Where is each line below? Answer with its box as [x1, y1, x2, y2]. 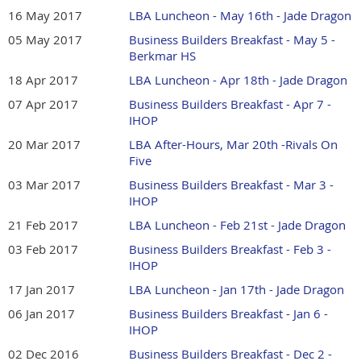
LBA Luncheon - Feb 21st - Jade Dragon [129, 217, 346, 234]
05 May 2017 [8, 31, 82, 48]
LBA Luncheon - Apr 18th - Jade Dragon [129, 72, 347, 89]
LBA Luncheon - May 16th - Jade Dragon [129, 7, 351, 24]
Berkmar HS [129, 48, 196, 64]
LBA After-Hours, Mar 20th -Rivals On [129, 136, 338, 153]
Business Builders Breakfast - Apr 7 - [129, 96, 331, 113]
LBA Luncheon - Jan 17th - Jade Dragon [129, 281, 344, 298]
